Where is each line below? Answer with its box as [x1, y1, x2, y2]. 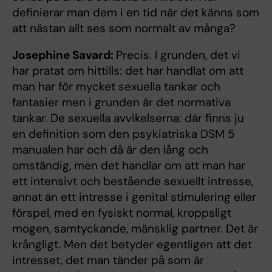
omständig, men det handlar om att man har [12, 157, 245, 173]
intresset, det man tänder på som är [12, 252, 204, 268]
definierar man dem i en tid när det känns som [12, 4, 259, 20]
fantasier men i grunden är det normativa [12, 94, 231, 110]
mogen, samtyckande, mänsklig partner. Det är [12, 220, 258, 236]
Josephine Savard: [12, 47, 116, 63]
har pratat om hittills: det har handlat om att [12, 63, 243, 78]
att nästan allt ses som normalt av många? [12, 20, 236, 36]
